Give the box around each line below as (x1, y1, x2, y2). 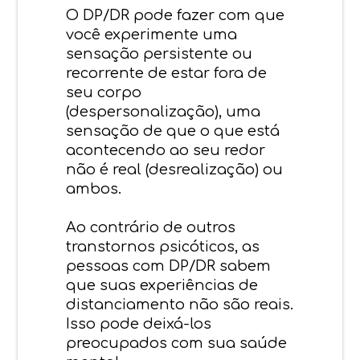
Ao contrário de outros (66, 219, 236, 235)
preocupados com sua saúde (66, 334, 288, 351)
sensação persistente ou (66, 45, 253, 62)
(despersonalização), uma (66, 103, 261, 120)
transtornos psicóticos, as (66, 238, 260, 255)
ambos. (66, 180, 122, 197)
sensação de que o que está (66, 122, 280, 139)
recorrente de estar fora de (66, 64, 268, 81)
